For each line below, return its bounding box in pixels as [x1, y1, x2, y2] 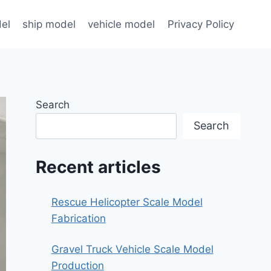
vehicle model [88, 18, 155, 30]
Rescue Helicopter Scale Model [51, 196, 203, 209]
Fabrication [51, 212, 106, 225]
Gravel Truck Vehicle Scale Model [51, 243, 214, 256]
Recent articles [36, 157, 162, 178]
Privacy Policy [167, 18, 234, 30]
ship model [22, 18, 76, 30]
